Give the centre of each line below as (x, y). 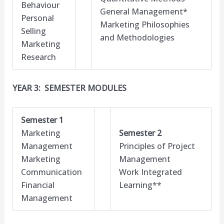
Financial (37, 185)
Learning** (140, 185)
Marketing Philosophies (144, 25)
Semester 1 (42, 120)
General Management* (143, 12)
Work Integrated (150, 172)
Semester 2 (140, 133)
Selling (33, 31)
